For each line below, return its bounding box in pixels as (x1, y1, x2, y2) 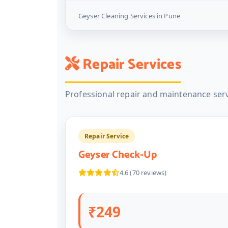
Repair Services (79, 53, 181, 76)
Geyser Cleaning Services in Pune (78, 11, 181, 20)
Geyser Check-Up (78, 147, 157, 163)
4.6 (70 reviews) (119, 168, 167, 177)
